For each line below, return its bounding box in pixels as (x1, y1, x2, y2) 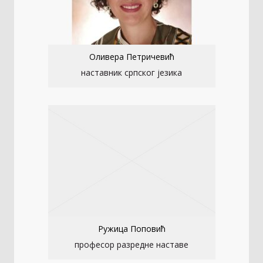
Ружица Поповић (97, 223, 166, 235)
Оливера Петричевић (89, 51, 174, 63)
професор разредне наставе (75, 239, 188, 251)
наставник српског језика (81, 67, 182, 79)
